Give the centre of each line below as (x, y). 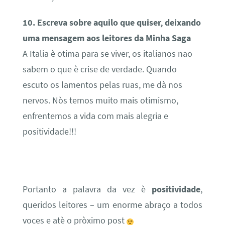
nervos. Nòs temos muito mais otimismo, (100, 101)
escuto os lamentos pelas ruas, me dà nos (102, 85)
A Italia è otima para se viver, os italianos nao (107, 54)
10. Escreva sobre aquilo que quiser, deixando (111, 23)
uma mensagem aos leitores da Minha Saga (106, 38)
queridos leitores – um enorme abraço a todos (113, 205)
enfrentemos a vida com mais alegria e (95, 116)
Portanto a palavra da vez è (87, 190)
